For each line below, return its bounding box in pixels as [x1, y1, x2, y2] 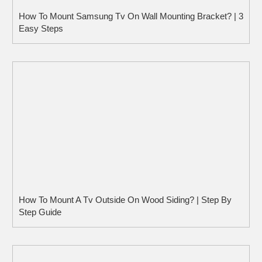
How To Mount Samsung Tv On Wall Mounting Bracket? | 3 [19, 11, 243, 21]
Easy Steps [19, 23, 63, 33]
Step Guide [19, 206, 61, 217]
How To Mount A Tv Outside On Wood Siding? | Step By [19, 194, 232, 205]
